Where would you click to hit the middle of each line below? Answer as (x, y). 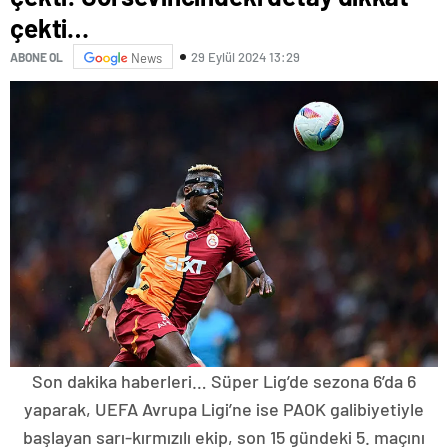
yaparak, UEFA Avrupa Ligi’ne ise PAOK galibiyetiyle (224, 409)
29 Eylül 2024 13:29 (245, 56)
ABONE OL (36, 56)
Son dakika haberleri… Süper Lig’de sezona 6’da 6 (224, 381)
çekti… (50, 27)
